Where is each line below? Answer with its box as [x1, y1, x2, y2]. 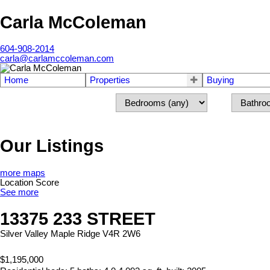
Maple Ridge [51, 229, 100, 239]
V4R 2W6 [102, 229, 140, 239]
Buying [206, 75, 234, 86]
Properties [89, 75, 130, 86]
